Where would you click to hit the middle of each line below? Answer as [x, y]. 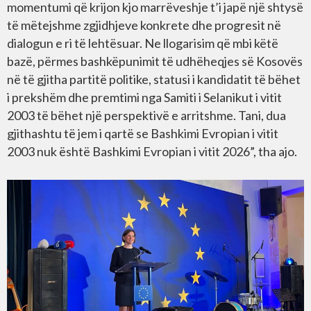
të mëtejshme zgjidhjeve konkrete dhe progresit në [144, 25]
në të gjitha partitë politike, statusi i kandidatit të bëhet [154, 79]
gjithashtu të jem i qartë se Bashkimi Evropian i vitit [143, 133]
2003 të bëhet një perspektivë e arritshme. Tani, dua [146, 115]
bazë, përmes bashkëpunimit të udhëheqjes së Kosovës [155, 61]
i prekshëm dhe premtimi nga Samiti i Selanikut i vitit [144, 97]
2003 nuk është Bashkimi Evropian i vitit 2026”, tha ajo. [152, 151]
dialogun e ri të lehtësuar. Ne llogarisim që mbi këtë [143, 43]
